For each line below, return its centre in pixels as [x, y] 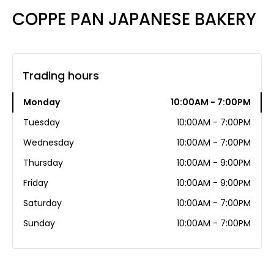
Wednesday [49, 143]
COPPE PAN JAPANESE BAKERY [134, 20]
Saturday [43, 203]
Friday [36, 183]
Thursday [43, 163]
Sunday [39, 224]
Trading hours [61, 76]
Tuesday [42, 123]
